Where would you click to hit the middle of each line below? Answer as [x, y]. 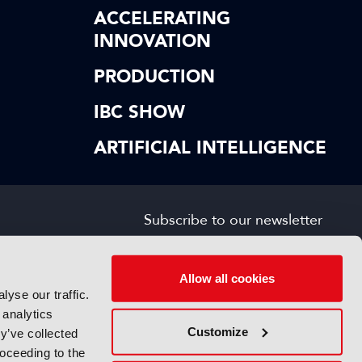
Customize [218, 331]
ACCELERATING [162, 19]
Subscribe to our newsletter [233, 220]
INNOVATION [152, 41]
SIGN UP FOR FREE [233, 250]
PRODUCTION [154, 77]
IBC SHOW [139, 112]
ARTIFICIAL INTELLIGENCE [210, 148]
